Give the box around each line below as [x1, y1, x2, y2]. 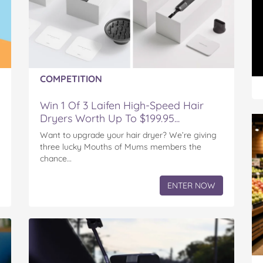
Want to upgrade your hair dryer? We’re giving [40, 130, 217, 141]
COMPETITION [40, 73, 102, 85]
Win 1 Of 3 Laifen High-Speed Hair [40, 99, 204, 113]
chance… [40, 153, 72, 164]
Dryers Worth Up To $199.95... [40, 112, 180, 126]
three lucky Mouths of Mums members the [40, 141, 201, 153]
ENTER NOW [167, 180, 215, 191]
